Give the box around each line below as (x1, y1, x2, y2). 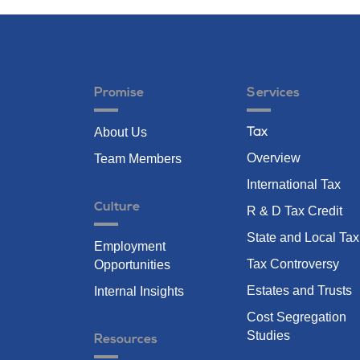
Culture (94, 201, 140, 214)
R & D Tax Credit (247, 204, 342, 218)
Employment (94, 239, 166, 253)
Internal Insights (94, 284, 184, 298)
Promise (94, 87, 144, 100)
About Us (94, 125, 147, 139)
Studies (247, 329, 290, 342)
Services (247, 87, 300, 100)
